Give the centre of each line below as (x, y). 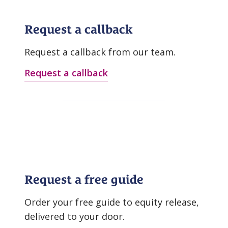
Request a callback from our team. (100, 52)
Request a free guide (84, 180)
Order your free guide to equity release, (112, 202)
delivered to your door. (75, 217)
